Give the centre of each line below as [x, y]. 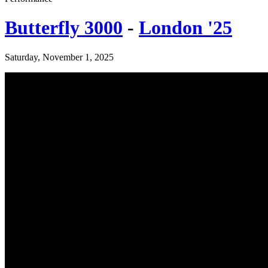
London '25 [185, 28]
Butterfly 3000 [64, 28]
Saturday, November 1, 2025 [59, 57]
